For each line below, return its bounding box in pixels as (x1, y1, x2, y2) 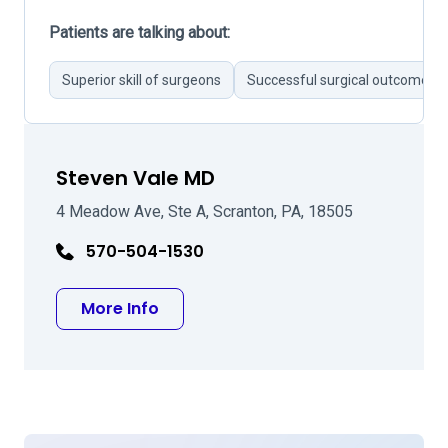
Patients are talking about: (49, 23, 230, 42)
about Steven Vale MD (158, 296, 339, 319)
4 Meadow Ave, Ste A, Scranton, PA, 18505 (56, 202, 353, 221)
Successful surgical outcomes (247, 72, 436, 88)
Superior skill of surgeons (62, 72, 221, 88)
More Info (81, 297, 159, 320)
